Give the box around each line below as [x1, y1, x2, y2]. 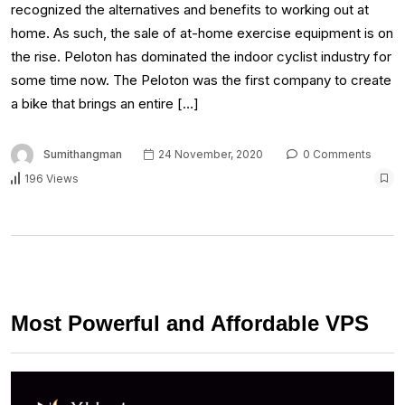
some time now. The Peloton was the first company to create [11, 71, 391, 89]
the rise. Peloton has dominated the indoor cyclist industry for [11, 48, 391, 66]
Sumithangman [43, 147, 122, 162]
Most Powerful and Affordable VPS [11, 311, 369, 336]
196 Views [24, 171, 79, 185]
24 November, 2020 [155, 147, 263, 162]
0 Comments [300, 147, 372, 162]
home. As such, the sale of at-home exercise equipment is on [11, 24, 393, 42]
